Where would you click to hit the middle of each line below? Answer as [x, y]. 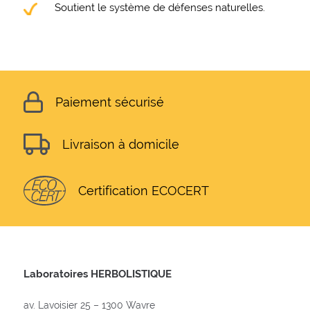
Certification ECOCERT [143, 191]
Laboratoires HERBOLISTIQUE [97, 274]
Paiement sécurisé [109, 102]
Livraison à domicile [120, 144]
